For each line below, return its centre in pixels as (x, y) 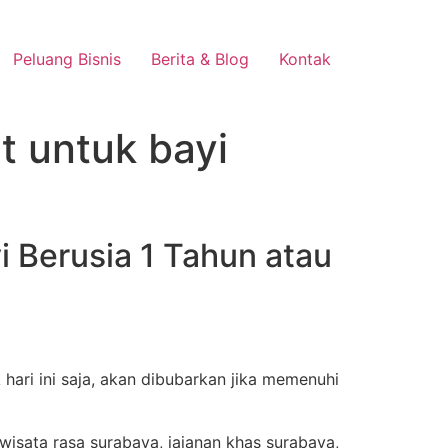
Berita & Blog (200, 58)
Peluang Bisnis (67, 58)
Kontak (305, 58)
